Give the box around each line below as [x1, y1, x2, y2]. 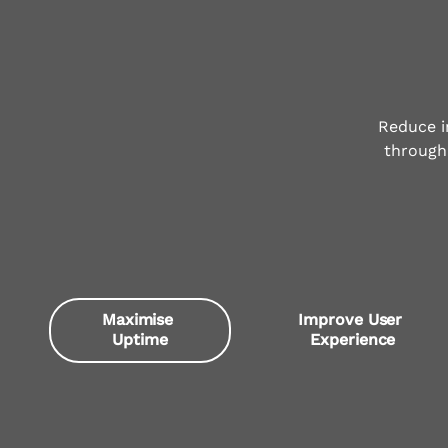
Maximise [101, 310, 179, 330]
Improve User [298, 310, 408, 330]
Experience [310, 330, 396, 350]
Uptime [112, 330, 168, 350]
